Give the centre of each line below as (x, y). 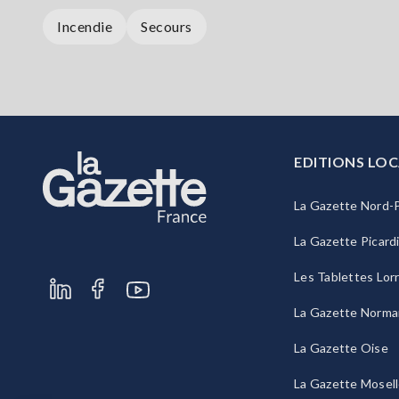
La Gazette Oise (341, 348)
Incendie (85, 27)
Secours (167, 27)
